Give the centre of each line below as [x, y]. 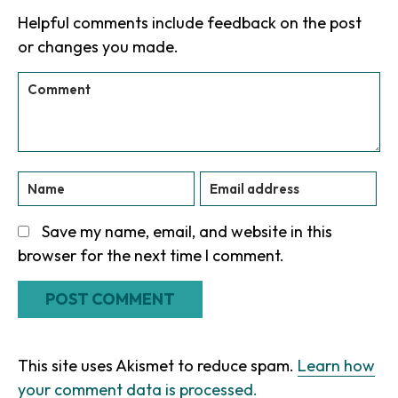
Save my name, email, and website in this [187, 231]
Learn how [336, 366]
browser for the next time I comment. [151, 255]
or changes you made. [98, 47]
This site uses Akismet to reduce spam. [158, 366]
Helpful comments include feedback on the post [190, 23]
